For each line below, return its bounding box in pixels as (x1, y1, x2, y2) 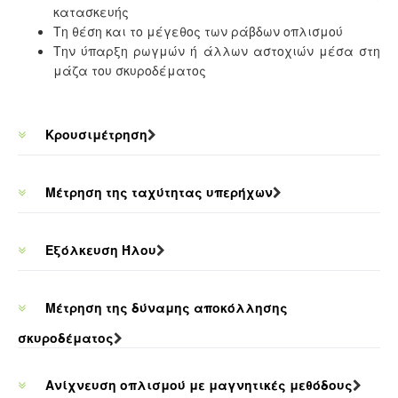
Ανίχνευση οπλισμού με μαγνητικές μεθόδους (42, 376, 353, 394)
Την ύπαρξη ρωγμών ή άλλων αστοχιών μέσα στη (53, 42, 380, 60)
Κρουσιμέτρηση (42, 125, 147, 143)
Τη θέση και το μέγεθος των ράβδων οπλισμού (53, 22, 343, 40)
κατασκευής (53, 3, 129, 20)
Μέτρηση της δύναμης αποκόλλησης (42, 298, 288, 316)
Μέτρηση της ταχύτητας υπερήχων (42, 183, 273, 201)
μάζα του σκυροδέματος (53, 61, 206, 79)
